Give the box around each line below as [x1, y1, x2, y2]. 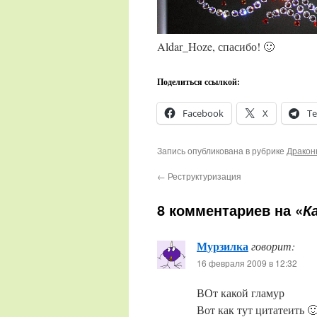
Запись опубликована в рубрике [157, 144, 287, 156]
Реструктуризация [166, 170, 241, 182]
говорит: [251, 238, 295, 253]
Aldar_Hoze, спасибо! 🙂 [157, 39, 275, 54]
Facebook [183, 107, 224, 120]
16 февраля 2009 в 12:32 [197, 257, 297, 269]
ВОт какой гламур [197, 285, 284, 300]
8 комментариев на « [157, 200, 303, 220]
